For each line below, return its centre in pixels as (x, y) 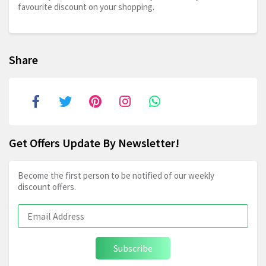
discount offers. (47, 187)
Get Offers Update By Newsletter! (94, 143)
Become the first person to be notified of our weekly (116, 176)
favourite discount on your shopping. (86, 7)
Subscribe (133, 248)
